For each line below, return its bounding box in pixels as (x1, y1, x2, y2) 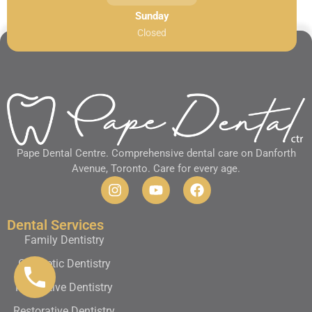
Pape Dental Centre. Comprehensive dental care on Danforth (16, 146, 296, 159)
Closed (137, 26, 167, 38)
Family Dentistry (24, 233, 104, 247)
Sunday (134, 9, 169, 22)
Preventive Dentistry (15, 280, 114, 294)
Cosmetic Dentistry (17, 256, 111, 270)
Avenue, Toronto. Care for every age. (72, 162, 240, 175)
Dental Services (7, 216, 104, 233)
